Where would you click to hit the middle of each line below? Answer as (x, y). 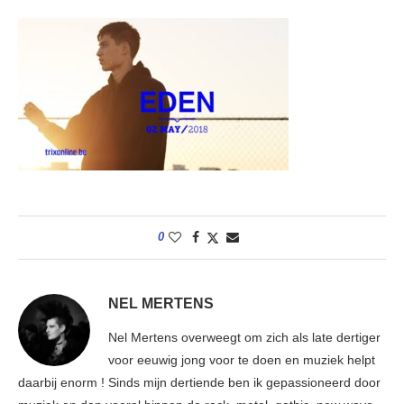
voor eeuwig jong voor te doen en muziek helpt (242, 360)
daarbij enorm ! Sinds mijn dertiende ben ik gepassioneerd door (199, 383)
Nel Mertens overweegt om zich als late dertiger (244, 338)
